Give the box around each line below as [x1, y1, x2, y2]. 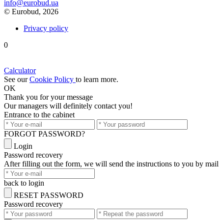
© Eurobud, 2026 [4, 7, 58, 16]
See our [4, 75, 29, 83]
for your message [38, 93, 93, 101]
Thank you [4, 93, 38, 101]
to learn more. [76, 75, 118, 83]
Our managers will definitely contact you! [4, 102, 133, 110]
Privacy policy [24, 24, 68, 32]
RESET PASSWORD [14, 191, 83, 199]
